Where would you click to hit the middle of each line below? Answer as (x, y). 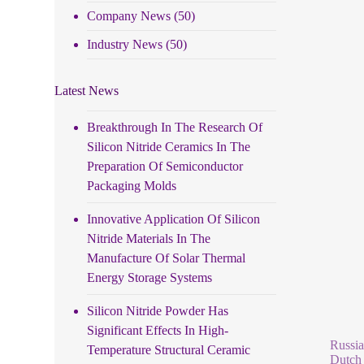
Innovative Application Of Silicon (174, 219)
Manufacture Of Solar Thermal (167, 258)
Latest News (87, 90)
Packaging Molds (132, 185)
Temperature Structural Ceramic (169, 349)
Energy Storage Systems (150, 277)
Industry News (125, 44)
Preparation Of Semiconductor (165, 166)
